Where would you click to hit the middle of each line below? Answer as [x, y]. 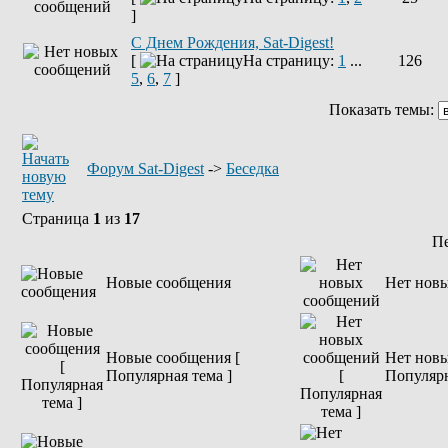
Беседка [252, 168]
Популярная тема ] [169, 375]
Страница [57, 218]
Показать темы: [383, 109]
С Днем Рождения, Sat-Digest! [232, 42]
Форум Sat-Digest [145, 168]
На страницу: [290, 60]
